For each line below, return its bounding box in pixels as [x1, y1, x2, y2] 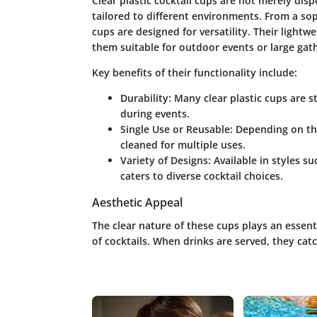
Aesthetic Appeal [91, 195, 183, 211]
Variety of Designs [120, 154, 208, 168]
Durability [120, 91, 168, 105]
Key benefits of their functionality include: [91, 66, 297, 80]
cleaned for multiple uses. [120, 138, 246, 152]
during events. [120, 107, 190, 121]
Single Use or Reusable [120, 122, 230, 137]
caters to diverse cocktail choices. [120, 169, 283, 183]
